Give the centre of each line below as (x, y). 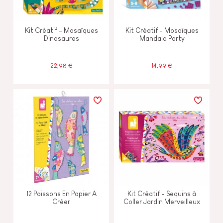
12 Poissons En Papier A (61, 193)
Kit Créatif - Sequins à (162, 193)
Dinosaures (61, 38)
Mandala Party (162, 38)
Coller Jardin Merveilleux (162, 201)
